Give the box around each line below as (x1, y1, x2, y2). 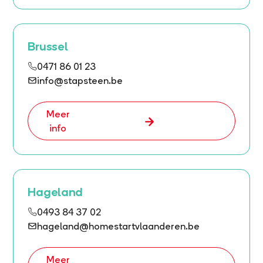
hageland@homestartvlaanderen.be (37, 220, 200, 232)
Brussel (28, 39, 68, 53)
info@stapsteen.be (37, 75, 123, 86)
